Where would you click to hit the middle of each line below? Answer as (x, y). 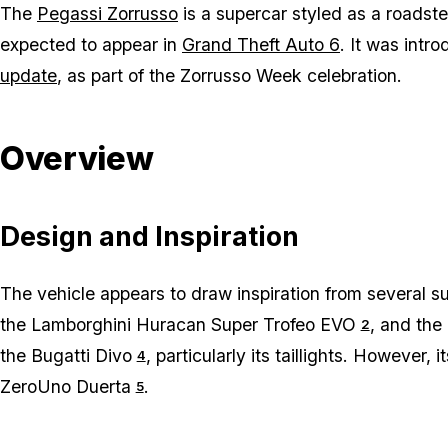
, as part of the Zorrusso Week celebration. (229, 76)
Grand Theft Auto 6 (261, 45)
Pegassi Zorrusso (107, 14)
